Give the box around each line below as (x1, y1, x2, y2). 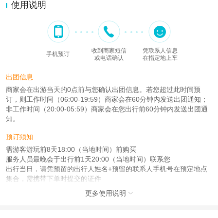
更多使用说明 (85, 189, 126, 197)
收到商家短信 (91, 47, 127, 54)
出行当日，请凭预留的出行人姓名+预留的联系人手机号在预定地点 (6, 164, 207, 173)
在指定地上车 (143, 54, 178, 61)
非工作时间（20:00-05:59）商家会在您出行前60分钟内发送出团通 (6, 105, 208, 113)
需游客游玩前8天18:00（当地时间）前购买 (6, 145, 136, 153)
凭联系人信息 (143, 47, 178, 54)
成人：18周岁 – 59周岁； (6, 205, 84, 213)
